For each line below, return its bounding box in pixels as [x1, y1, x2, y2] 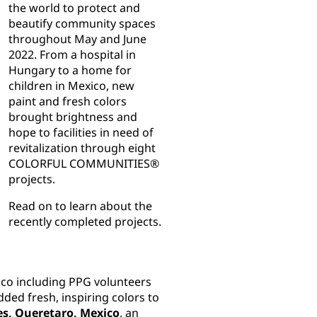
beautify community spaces [8, 16, 156, 32]
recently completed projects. [8, 214, 161, 230]
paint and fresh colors [8, 93, 127, 110]
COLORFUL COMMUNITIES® [8, 156, 159, 172]
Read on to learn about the [8, 198, 152, 214]
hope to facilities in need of [8, 125, 154, 141]
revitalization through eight [8, 140, 156, 156]
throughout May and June [8, 31, 146, 47]
